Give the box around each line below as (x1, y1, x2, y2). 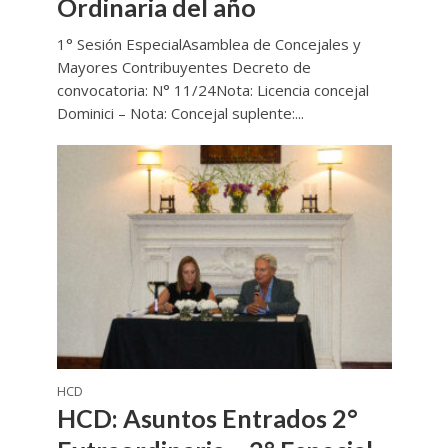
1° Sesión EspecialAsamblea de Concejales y (56, 34, 361, 55)
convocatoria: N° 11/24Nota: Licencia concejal (56, 80, 369, 101)
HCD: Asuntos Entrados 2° (56, 402, 358, 433)
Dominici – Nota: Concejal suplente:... (56, 103, 304, 124)
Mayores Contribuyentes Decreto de (56, 57, 311, 78)
